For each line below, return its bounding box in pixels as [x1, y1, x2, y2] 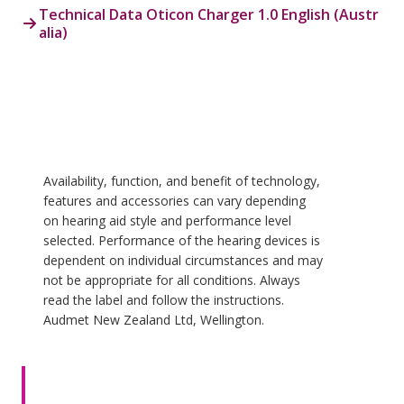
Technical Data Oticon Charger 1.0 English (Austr [38, 4, 379, 24]
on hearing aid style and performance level [43, 211, 291, 229]
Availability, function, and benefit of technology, [43, 171, 320, 189]
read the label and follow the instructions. [43, 290, 284, 308]
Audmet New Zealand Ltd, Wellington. [43, 310, 264, 328]
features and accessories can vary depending [43, 191, 306, 209]
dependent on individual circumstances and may [43, 251, 323, 269]
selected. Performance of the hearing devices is [43, 231, 320, 249]
